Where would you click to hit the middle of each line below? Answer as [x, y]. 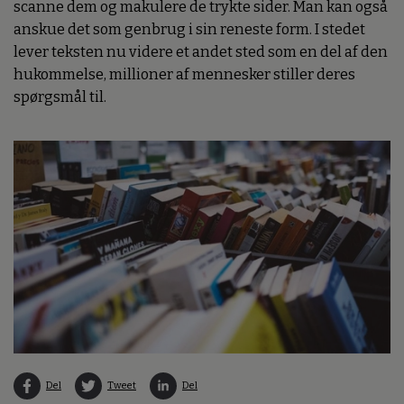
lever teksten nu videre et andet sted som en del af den [201, 52]
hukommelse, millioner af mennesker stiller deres [184, 75]
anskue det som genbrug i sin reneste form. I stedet [189, 30]
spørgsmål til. [60, 97]
